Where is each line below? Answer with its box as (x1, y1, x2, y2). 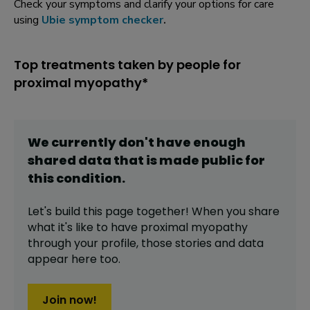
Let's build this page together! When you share (28, 203, 280, 220)
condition (56, 170, 122, 188)
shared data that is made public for (28, 152, 265, 170)
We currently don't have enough (28, 134, 246, 152)
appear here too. (28, 251, 120, 268)
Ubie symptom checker (42, 12, 163, 28)
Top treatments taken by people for (14, 56, 241, 74)
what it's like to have (28, 219, 140, 236)
